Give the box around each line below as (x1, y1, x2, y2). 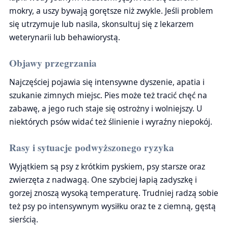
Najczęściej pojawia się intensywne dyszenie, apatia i (9, 76, 205, 88)
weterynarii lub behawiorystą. (9, 32, 120, 43)
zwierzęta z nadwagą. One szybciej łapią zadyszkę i (9, 174, 197, 185)
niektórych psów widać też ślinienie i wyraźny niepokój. (9, 116, 212, 127)
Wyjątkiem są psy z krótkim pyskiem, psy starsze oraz (9, 161, 205, 172)
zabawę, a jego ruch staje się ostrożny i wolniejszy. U (9, 103, 202, 114)
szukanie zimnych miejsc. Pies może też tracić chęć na (9, 90, 207, 101)
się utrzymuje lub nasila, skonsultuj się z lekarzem (9, 18, 194, 30)
